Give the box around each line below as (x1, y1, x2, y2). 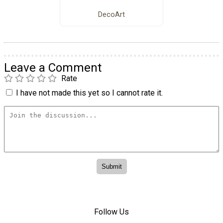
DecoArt (98, 10, 125, 19)
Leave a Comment (4, 60, 102, 75)
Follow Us (94, 207, 129, 217)
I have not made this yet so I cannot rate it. (16, 88, 163, 98)
